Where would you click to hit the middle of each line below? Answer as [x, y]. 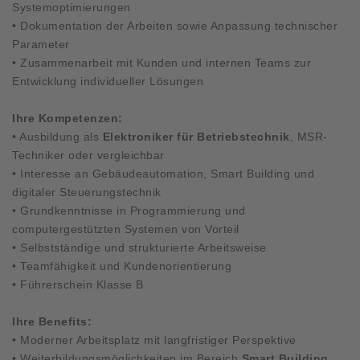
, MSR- [309, 136]
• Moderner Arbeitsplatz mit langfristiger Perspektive [154, 340]
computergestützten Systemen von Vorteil [126, 229]
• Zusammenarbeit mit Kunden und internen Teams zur [162, 62]
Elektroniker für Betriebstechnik [196, 136]
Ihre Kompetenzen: [67, 118]
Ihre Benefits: [52, 321]
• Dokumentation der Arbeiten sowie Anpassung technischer [175, 25]
